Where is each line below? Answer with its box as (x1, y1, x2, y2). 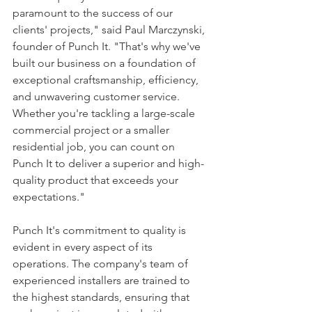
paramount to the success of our (13, 6, 175, 20)
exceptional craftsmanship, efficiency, (13, 73, 201, 87)
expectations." (13, 190, 85, 204)
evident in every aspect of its (13, 240, 155, 254)
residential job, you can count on (13, 140, 178, 154)
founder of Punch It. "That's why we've (13, 40, 203, 54)
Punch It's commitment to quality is (13, 224, 189, 237)
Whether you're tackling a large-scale (13, 107, 198, 120)
